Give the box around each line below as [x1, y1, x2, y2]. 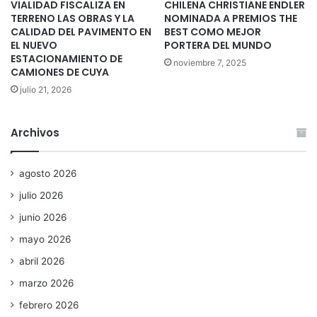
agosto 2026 [19, 168, 77, 180]
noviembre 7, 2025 [173, 57, 246, 69]
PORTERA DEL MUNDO [164, 38, 272, 53]
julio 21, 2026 [20, 84, 71, 96]
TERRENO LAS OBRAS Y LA [11, 11, 134, 26]
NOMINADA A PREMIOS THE [164, 11, 297, 26]
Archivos [11, 125, 59, 141]
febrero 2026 [19, 299, 79, 311]
